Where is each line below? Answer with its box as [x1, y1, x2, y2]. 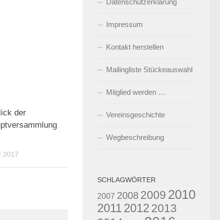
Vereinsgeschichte [106, 110, 165, 119]
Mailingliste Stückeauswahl [106, 65, 192, 74]
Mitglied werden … [106, 88, 165, 96]
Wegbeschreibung [106, 133, 164, 141]
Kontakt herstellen [106, 43, 164, 51]
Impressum [106, 20, 143, 28]
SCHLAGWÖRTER [97, 176, 156, 184]
